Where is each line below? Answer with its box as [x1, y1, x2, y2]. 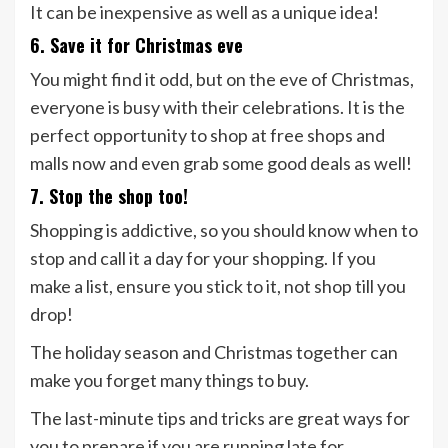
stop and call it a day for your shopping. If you [30, 247, 376, 270]
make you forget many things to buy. [30, 369, 309, 392]
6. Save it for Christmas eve [30, 32, 243, 59]
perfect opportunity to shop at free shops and [30, 124, 385, 147]
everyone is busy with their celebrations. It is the [30, 96, 405, 119]
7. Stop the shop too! [30, 183, 188, 210]
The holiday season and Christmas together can [30, 341, 398, 364]
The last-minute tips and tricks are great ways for [30, 407, 410, 430]
